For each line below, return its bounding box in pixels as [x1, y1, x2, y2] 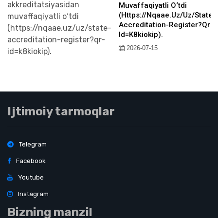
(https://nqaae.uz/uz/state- [119, 11, 216, 19]
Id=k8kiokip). [119, 30, 163, 39]
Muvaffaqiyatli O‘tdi [119, 1, 187, 10]
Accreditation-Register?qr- [119, 20, 213, 29]
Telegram [18, 141, 47, 148]
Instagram [17, 190, 49, 198]
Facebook [15, 157, 46, 164]
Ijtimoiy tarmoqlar [7, 105, 115, 118]
